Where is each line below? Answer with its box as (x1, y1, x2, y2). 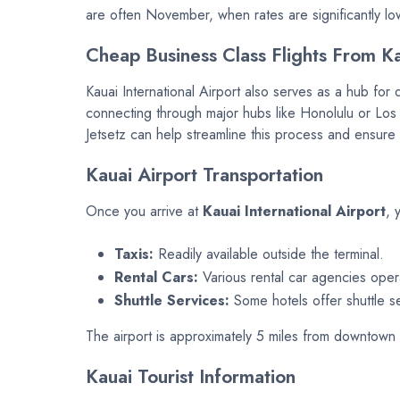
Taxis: (114, 244, 154, 265)
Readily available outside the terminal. (154, 244, 384, 265)
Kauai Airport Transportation (86, 162, 323, 189)
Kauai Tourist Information (86, 363, 296, 391)
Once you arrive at (86, 201, 203, 222)
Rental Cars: (114, 267, 198, 288)
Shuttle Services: (114, 290, 229, 312)
